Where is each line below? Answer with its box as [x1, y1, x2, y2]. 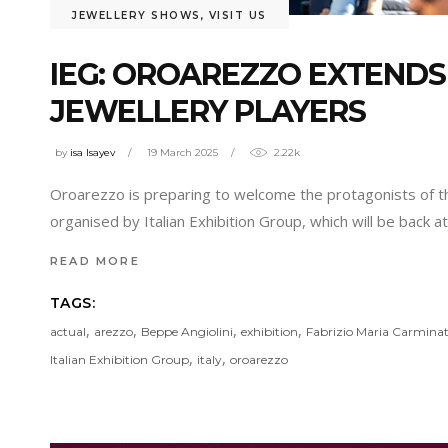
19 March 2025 [147, 146, 218, 160]
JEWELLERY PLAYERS [50, 92, 366, 130]
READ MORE [50, 253, 140, 268]
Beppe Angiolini [141, 324, 233, 340]
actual [50, 324, 86, 340]
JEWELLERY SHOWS [72, 8, 201, 22]
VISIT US [208, 8, 267, 22]
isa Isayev [70, 146, 115, 160]
